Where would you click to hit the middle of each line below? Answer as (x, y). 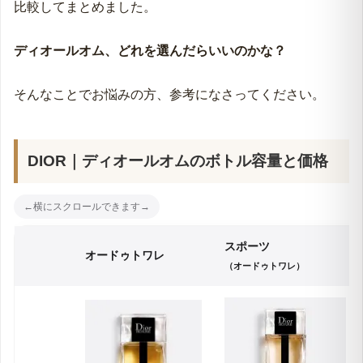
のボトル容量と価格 (259, 161)
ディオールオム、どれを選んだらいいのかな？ (150, 50)
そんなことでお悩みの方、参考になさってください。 (169, 94)
